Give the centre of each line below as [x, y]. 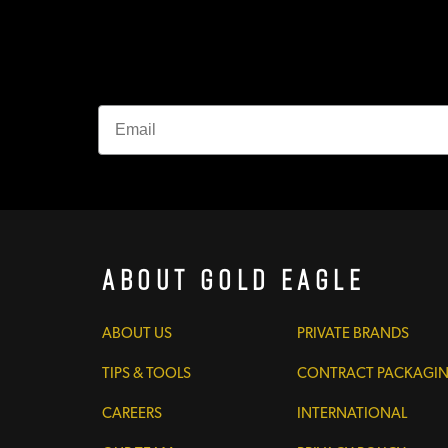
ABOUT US [137, 333]
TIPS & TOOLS [146, 373]
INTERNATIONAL [351, 413]
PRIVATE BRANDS [352, 333]
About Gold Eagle [234, 279]
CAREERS [132, 413]
